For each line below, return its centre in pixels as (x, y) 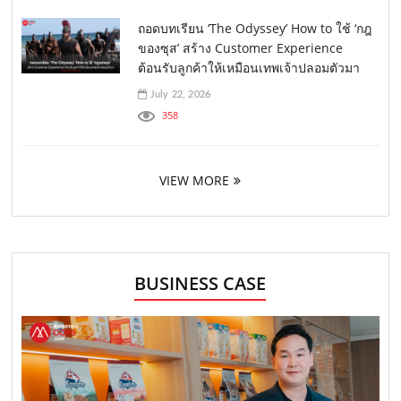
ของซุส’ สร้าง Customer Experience (241, 47)
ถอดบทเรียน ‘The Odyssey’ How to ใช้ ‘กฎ (255, 28)
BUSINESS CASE (200, 283)
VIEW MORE (194, 180)
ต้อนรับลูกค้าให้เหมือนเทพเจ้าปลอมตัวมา (249, 67)
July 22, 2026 (179, 94)
